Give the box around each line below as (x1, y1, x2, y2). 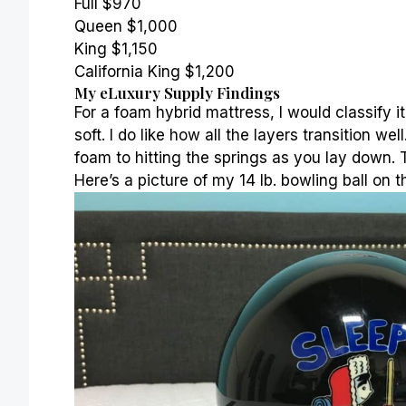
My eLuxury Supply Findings (74, 82, 280, 102)
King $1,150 (74, 39, 158, 58)
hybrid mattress (156, 102, 270, 121)
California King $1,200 (74, 62, 235, 81)
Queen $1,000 (74, 16, 178, 35)
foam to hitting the (74, 148, 214, 167)
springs (214, 148, 267, 167)
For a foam (74, 102, 156, 121)
